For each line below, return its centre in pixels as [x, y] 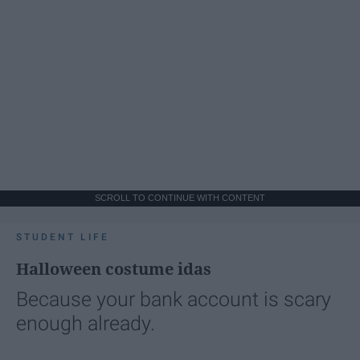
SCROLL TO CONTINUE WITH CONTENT [180, 197]
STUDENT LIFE [63, 237]
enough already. [86, 323]
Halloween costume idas [114, 268]
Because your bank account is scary [174, 299]
